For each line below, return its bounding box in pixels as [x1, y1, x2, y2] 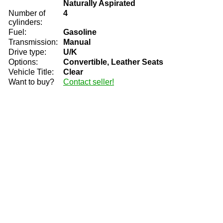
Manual [63, 38, 91, 46]
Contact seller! [63, 78, 114, 86]
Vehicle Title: [8, 68, 54, 76]
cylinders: [8, 18, 42, 26]
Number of [8, 9, 45, 17]
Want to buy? [8, 78, 54, 86]
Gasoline [63, 28, 97, 36]
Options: [8, 58, 38, 66]
